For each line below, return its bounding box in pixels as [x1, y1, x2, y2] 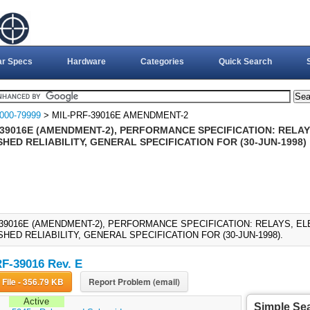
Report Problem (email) [88, 275, 180, 289]
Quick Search [218, 57, 272, 66]
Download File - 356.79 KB [17, 275, 64, 289]
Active [24, 296, 50, 307]
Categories [140, 57, 184, 66]
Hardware [66, 57, 106, 66]
